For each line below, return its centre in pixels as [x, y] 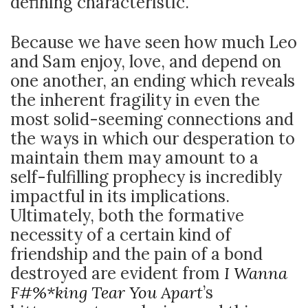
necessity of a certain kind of [121, 235]
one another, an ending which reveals [153, 81]
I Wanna [256, 273]
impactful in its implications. [120, 196]
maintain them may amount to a [134, 158]
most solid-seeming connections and [152, 119]
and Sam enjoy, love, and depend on [146, 62]
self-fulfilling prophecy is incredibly [146, 177]
